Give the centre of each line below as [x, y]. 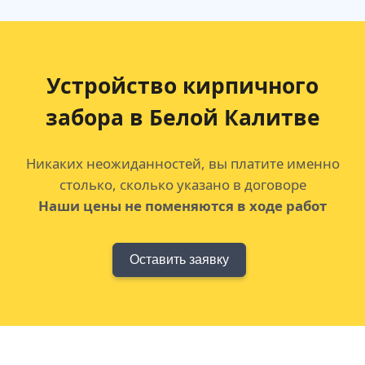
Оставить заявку [179, 260]
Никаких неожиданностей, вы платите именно [182, 164]
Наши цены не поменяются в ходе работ [182, 206]
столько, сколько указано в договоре [182, 185]
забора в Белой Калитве [182, 118]
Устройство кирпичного [182, 86]
